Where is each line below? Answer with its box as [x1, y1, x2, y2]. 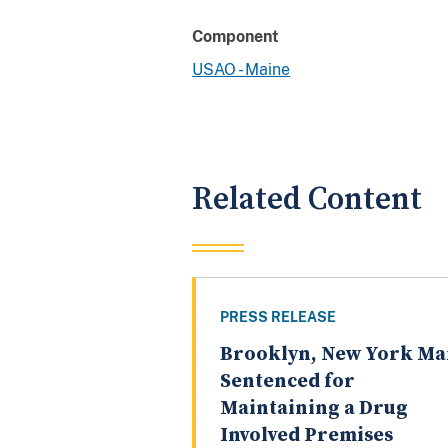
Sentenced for [220, 369, 355, 395]
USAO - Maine [192, 59, 290, 79]
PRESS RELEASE [220, 309, 336, 326]
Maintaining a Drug [220, 396, 408, 422]
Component [192, 26, 279, 46]
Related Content [192, 179, 422, 219]
